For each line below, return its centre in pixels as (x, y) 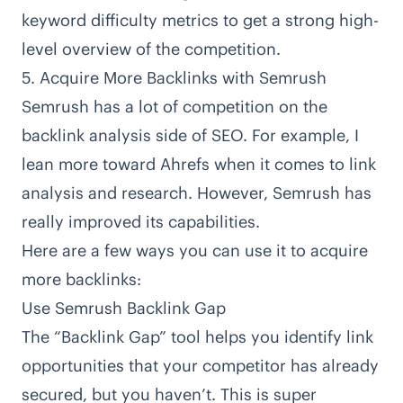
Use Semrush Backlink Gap (124, 309)
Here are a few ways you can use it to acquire (195, 251)
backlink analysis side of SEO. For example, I (190, 136)
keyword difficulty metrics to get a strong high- (200, 21)
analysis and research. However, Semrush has (197, 193)
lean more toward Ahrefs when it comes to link (199, 165)
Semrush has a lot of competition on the (175, 107)
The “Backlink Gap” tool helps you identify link (197, 337)
